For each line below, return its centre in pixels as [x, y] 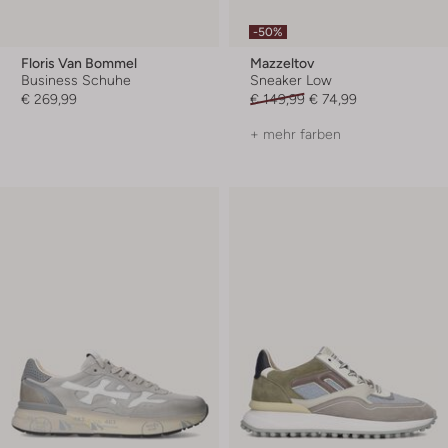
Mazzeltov [282, 62]
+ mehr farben [295, 133]
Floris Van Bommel [79, 62]
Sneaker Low [291, 79]
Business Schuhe [76, 79]
